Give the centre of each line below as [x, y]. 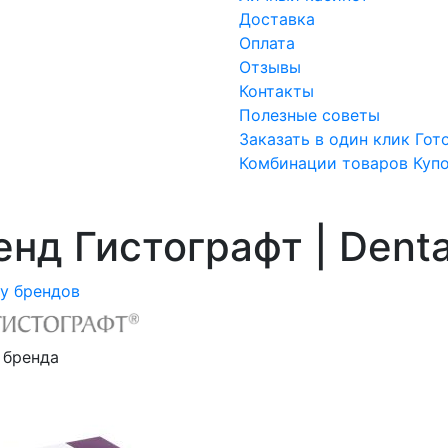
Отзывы [270, 67]
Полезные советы [309, 115]
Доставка [277, 19]
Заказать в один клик [324, 139]
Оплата [267, 43]
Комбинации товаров [323, 163]
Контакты [276, 91]
